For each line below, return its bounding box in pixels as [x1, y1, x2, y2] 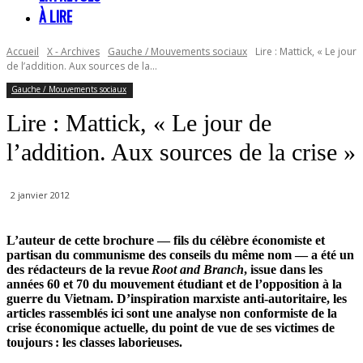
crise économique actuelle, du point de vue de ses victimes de [6, 321, 335, 335]
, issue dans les [244, 263, 322, 277]
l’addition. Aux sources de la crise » [6, 139, 356, 165]
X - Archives [47, 45, 100, 58]
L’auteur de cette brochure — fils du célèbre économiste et [6, 233, 325, 248]
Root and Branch [152, 263, 244, 277]
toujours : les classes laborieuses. [6, 335, 182, 350]
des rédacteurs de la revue [6, 263, 152, 277]
